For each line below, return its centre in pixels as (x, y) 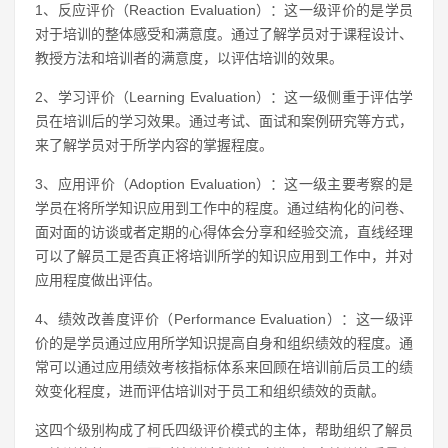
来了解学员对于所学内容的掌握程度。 (154, 145)
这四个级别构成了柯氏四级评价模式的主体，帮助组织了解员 (224, 430)
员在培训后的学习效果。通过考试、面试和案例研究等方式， (224, 121)
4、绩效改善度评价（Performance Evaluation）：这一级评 (224, 319)
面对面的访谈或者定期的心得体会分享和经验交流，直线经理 (224, 232)
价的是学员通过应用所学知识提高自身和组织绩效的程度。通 (224, 343)
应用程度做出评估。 (98, 280)
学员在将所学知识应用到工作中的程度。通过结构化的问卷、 (224, 208)
